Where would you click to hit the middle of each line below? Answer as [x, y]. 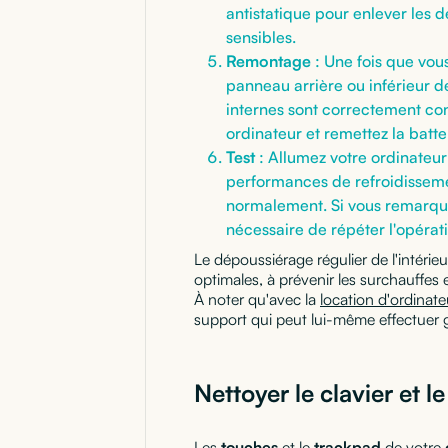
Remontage [268, 60]
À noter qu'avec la [257, 298]
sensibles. [261, 36]
